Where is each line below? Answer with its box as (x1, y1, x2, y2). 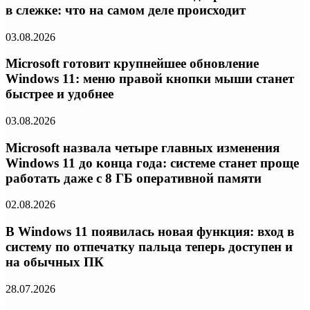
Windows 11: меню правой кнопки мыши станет (6, 71, 294, 86)
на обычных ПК (6, 255, 104, 270)
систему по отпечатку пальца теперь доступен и (6, 239, 293, 255)
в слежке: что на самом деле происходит (6, 2, 246, 17)
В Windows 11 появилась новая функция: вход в (6, 224, 294, 239)
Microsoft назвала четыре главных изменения (6, 140, 280, 155)
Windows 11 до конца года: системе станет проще (6, 155, 299, 170)
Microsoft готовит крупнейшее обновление (6, 56, 259, 71)
